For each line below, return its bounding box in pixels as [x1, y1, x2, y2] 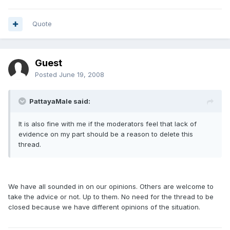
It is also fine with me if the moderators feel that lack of [18, 120, 197, 128]
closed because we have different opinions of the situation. [8, 203, 200, 211]
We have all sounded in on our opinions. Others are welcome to [8, 182, 214, 190]
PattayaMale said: [29, 97, 90, 105]
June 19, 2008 [59, 70, 104, 79]
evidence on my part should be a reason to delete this [18, 130, 193, 138]
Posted [35, 70, 59, 79]
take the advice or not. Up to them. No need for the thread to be [8, 193, 214, 201]
